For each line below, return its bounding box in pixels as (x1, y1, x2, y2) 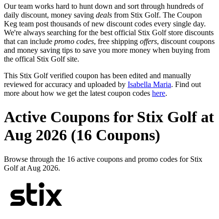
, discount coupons (157, 37, 215, 45)
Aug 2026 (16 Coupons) (4, 126, 160, 144)
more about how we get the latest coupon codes (4, 88, 152, 97)
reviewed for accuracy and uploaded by (4, 80, 128, 88)
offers (140, 37, 157, 45)
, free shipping (94, 37, 140, 45)
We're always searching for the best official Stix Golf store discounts (4, 28, 214, 37)
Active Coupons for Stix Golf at (4, 108, 214, 126)
